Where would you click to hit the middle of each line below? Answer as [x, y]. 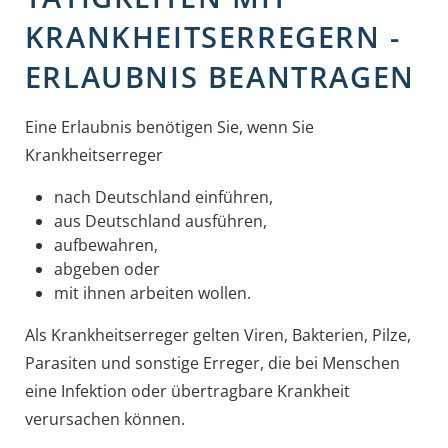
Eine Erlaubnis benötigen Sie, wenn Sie [169, 126]
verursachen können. [104, 418]
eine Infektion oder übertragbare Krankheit [187, 390]
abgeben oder [106, 268]
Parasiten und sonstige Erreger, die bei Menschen [212, 362]
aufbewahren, [105, 244]
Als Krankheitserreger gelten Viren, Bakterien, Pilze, [217, 334]
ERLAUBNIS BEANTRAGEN [219, 76]
